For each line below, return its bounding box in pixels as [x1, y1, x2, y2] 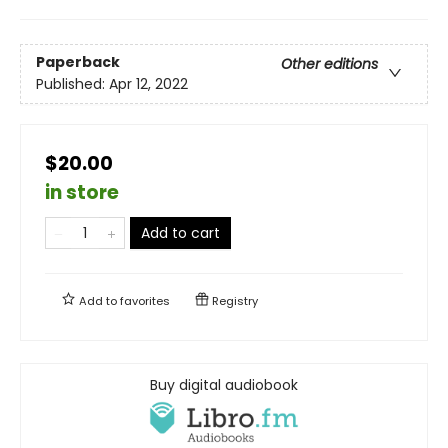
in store [45, 178, 119, 206]
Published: [36, 74, 109, 95]
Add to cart [141, 222, 220, 243]
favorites [120, 292, 170, 309]
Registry [209, 292, 258, 309]
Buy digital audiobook [150, 374, 298, 395]
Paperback [36, 52, 120, 73]
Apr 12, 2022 [109, 74, 188, 95]
